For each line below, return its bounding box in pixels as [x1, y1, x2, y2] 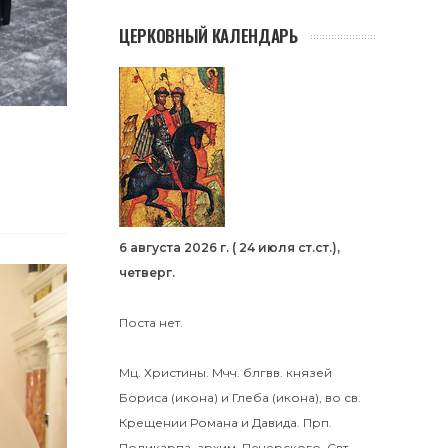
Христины [144, 365, 206, 380]
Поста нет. [119, 315, 183, 330]
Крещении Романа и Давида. [119, 415, 300, 430]
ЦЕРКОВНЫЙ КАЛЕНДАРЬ [119, 23, 298, 48]
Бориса [119, 390, 168, 405]
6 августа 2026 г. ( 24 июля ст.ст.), [119, 240, 340, 255]
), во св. [315, 390, 361, 405]
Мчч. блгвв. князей [212, 365, 332, 380]
